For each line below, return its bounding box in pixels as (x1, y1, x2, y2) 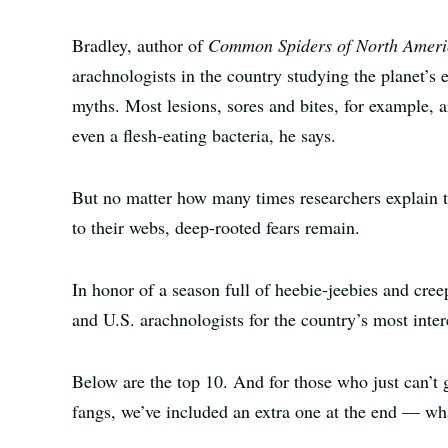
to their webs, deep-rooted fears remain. (72, 215, 360, 239)
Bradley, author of (72, 33, 208, 57)
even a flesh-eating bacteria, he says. (72, 123, 336, 147)
